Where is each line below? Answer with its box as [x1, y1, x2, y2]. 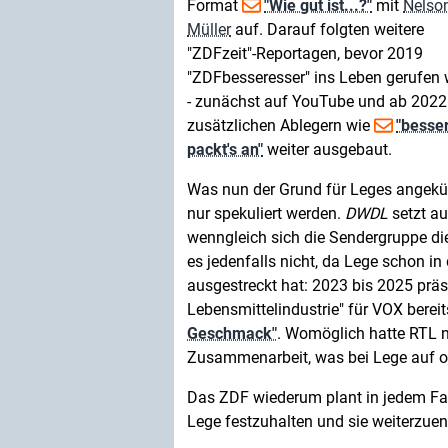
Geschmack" [187, 324, 277, 343]
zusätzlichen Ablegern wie [187, 116, 374, 135]
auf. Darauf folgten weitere [231, 20, 424, 39]
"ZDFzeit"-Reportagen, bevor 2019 [187, 44, 423, 63]
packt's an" [187, 140, 263, 159]
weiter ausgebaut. [263, 140, 392, 159]
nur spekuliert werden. [187, 204, 345, 223]
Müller [187, 20, 231, 39]
